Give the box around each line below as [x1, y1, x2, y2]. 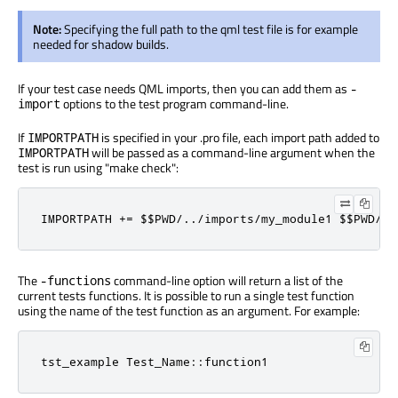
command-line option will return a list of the [111, 270, 343, 290]
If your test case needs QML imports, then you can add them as [18, 78, 350, 98]
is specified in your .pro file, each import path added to [99, 127, 379, 147]
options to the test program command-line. [60, 93, 289, 113]
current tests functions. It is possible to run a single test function [18, 285, 354, 305]
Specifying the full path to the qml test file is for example [64, 19, 358, 38]
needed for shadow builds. [33, 34, 169, 53]
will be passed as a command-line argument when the [89, 142, 375, 162]
